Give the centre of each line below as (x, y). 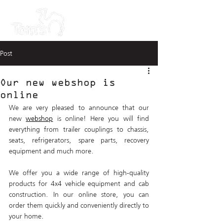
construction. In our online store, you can (79, 194)
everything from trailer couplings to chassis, (79, 129)
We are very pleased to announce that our (79, 108)
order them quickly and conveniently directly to (79, 205)
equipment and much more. (52, 151)
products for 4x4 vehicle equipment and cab (79, 184)
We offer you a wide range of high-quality (79, 173)
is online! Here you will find (101, 118)
